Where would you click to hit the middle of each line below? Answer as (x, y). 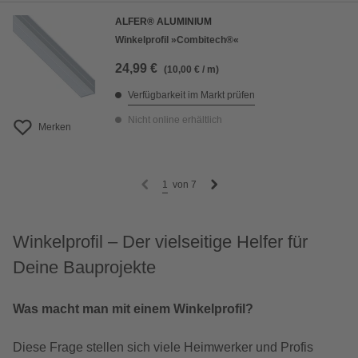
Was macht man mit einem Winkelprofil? (133, 309)
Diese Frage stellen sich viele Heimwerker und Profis (163, 348)
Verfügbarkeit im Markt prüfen (191, 95)
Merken (55, 127)
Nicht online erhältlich (175, 120)
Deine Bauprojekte (84, 268)
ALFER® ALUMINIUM (163, 22)
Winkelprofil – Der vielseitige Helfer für (160, 242)
